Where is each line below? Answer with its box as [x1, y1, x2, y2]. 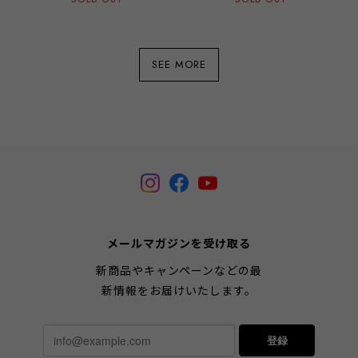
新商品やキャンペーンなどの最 [95, 262, 263, 279]
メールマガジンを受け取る [107, 235, 251, 252]
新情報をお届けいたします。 [101, 282, 257, 299]
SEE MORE [152, 56, 206, 72]
